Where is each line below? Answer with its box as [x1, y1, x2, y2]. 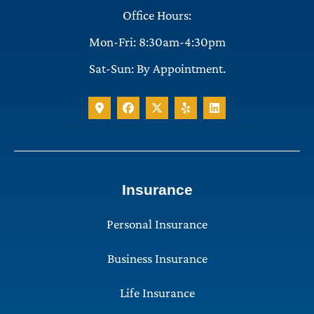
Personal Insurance [107, 217, 207, 232]
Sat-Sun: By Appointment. [88, 61, 226, 76]
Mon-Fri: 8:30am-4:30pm [88, 34, 226, 50]
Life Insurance [119, 285, 195, 301]
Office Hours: [123, 8, 191, 23]
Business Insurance [107, 251, 207, 266]
